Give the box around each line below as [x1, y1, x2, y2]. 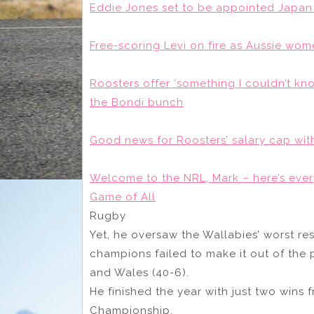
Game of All [90, 190, 156, 203]
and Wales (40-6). [90, 266, 189, 279]
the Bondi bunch [90, 95, 184, 109]
